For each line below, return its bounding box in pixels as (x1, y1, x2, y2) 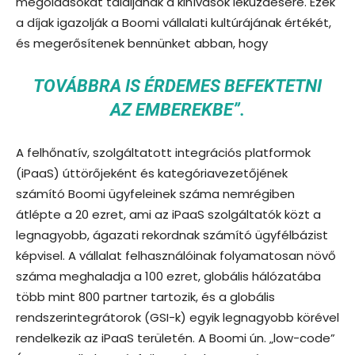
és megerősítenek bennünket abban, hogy (16, 34, 268, 52)
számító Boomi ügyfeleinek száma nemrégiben (16, 185, 295, 202)
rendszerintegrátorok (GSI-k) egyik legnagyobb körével (16, 308, 339, 326)
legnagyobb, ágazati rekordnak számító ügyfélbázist (16, 226, 328, 243)
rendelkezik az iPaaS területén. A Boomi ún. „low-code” (16, 329, 335, 346)
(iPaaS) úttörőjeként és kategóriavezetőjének (16, 164, 288, 181)
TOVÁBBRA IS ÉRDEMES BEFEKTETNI (33, 75, 322, 96)
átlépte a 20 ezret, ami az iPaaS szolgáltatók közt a (16, 205, 321, 223)
